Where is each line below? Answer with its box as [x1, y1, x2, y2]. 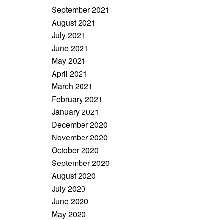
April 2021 [52, 68, 88, 79]
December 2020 [52, 119, 108, 130]
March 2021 [52, 81, 93, 92]
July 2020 [52, 183, 86, 194]
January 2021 [52, 106, 100, 117]
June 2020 [52, 195, 89, 207]
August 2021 [52, 17, 96, 28]
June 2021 [52, 42, 89, 54]
